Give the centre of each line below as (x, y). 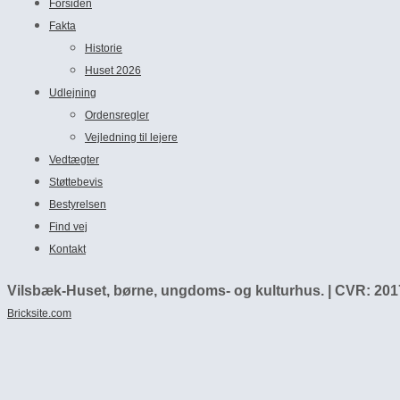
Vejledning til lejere (131, 137)
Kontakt (67, 249)
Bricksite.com (39, 313)
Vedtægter (74, 160)
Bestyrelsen (78, 204)
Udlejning (73, 93)
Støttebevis (76, 182)
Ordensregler (117, 115)
